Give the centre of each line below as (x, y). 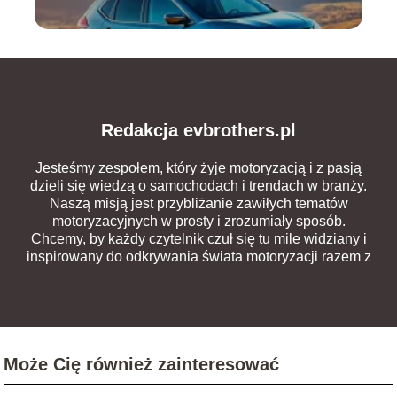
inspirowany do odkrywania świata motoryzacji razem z (198, 256)
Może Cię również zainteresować (142, 364)
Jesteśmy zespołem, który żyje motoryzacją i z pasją (198, 167)
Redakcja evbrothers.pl (198, 130)
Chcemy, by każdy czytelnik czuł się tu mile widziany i (198, 238)
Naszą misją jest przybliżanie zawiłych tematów (198, 203)
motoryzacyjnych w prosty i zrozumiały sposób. (198, 221)
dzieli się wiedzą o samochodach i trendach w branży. (198, 185)
